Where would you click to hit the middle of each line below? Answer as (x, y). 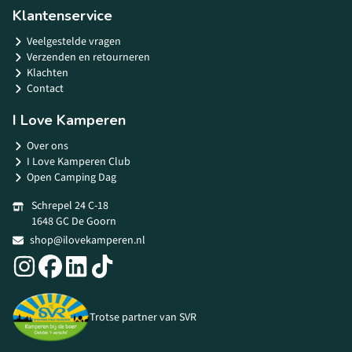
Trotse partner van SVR (143, 317)
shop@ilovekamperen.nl (88, 240)
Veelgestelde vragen (74, 42)
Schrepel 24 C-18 (70, 206)
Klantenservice (62, 16)
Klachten (48, 73)
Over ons (48, 146)
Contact (45, 89)
